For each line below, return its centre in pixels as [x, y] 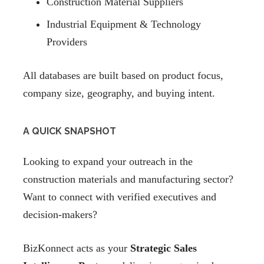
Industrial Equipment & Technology [124, 24]
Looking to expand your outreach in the [108, 162]
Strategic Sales [164, 248]
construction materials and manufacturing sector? [128, 179]
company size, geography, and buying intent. [119, 93]
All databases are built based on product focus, [123, 76]
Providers [67, 42]
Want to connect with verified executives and [120, 197]
